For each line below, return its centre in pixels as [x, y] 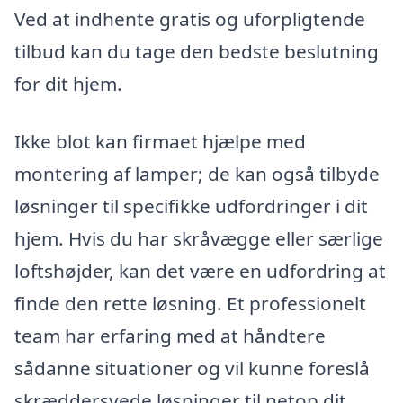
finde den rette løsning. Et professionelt [190, 303]
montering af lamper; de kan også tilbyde [197, 173]
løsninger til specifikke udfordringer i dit [191, 206]
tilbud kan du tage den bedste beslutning [197, 51]
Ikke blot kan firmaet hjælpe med [160, 141]
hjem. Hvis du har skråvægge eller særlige [199, 238]
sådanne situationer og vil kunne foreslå [192, 367]
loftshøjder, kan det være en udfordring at [200, 270]
